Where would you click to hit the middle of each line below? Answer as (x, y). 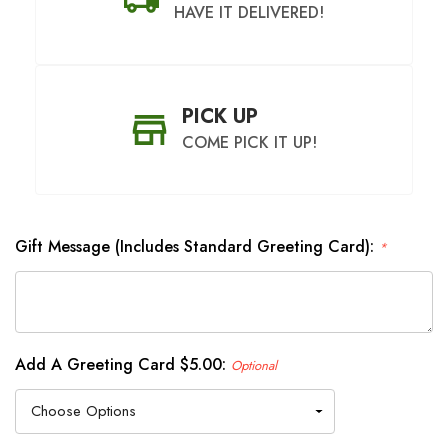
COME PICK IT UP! (249, 143)
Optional (254, 366)
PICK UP (219, 117)
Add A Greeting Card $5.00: (123, 365)
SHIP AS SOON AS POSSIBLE (234, 297)
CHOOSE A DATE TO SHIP (234, 359)
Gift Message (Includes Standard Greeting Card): (197, 247)
